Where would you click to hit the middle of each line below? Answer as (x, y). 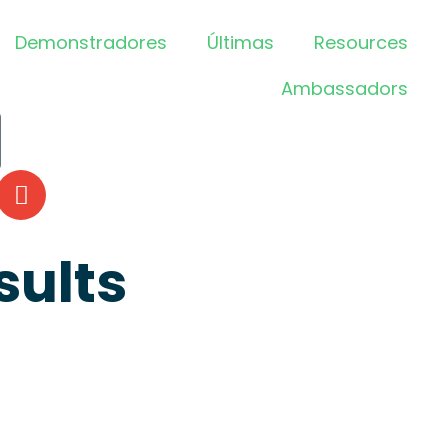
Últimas (240, 42)
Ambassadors (344, 88)
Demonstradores (91, 42)
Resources (361, 42)
